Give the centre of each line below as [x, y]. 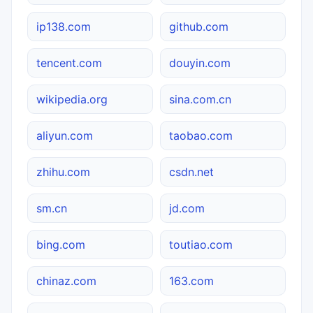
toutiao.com [201, 244]
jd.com [187, 208]
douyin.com [200, 63]
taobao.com [201, 135]
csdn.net [191, 172]
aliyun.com [65, 135]
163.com [191, 281]
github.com [199, 26]
